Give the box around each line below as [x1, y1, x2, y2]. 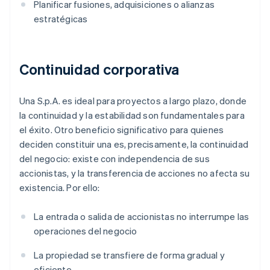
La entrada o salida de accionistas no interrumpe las [34, 210, 250, 223]
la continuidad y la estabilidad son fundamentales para [19, 109, 245, 122]
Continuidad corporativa [19, 60, 180, 79]
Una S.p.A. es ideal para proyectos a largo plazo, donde [19, 95, 247, 107]
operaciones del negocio [34, 225, 137, 237]
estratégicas [34, 13, 88, 25]
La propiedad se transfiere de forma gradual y [34, 249, 225, 262]
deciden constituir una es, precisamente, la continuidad [19, 138, 249, 151]
